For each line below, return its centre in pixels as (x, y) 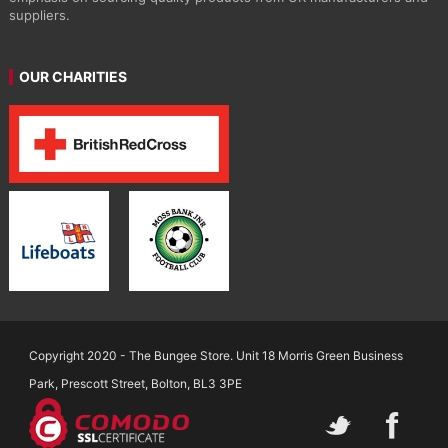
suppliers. (39, 15)
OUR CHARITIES (72, 77)
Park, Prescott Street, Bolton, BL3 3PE (136, 383)
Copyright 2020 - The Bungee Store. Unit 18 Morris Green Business (216, 355)
